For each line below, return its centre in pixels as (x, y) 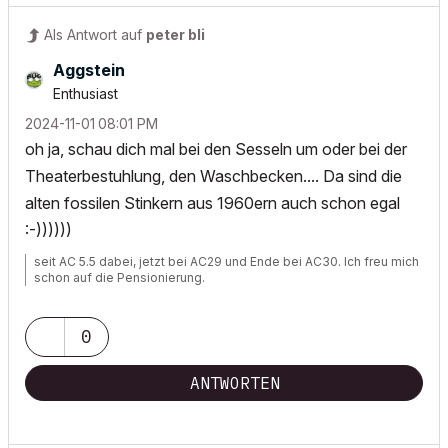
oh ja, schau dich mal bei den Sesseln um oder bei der (216, 149)
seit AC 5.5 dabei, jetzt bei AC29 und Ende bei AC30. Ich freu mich (226, 262)
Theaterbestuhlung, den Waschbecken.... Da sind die (213, 176)
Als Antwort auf (95, 35)
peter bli (175, 35)
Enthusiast (85, 94)
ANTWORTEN (235, 383)
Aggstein (89, 70)
